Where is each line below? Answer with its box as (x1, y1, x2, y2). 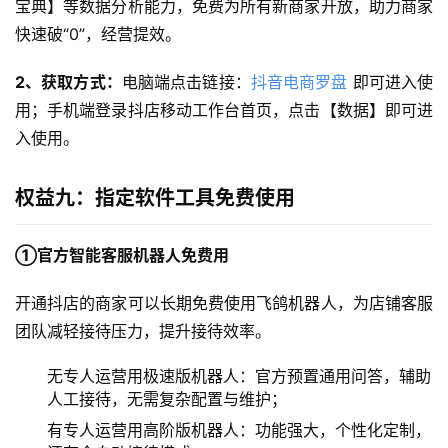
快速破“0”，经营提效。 (15, 24, 181, 45)
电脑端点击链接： (121, 72, 251, 93)
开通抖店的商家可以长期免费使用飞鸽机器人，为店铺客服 (15, 293, 433, 314)
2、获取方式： (15, 72, 122, 93)
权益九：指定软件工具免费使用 (15, 186, 295, 211)
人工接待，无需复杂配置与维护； (47, 389, 287, 410)
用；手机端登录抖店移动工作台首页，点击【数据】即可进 (15, 100, 433, 121)
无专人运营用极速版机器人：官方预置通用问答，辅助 (47, 366, 431, 387)
